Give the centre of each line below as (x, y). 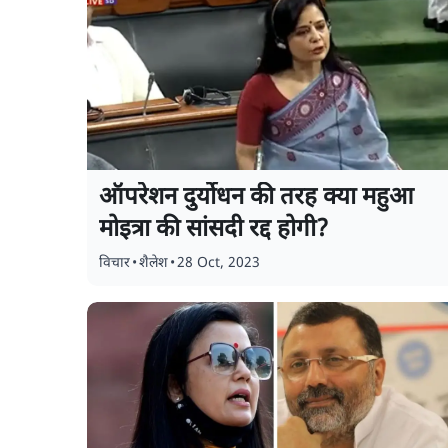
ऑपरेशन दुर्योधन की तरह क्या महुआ (256, 198)
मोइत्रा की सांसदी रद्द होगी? (213, 230)
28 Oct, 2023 (218, 263)
